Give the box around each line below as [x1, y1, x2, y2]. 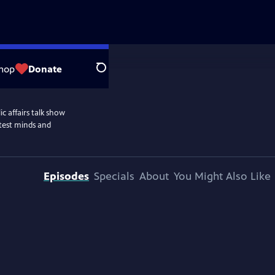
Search [96, 68, 126, 80]
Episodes [44, 169, 89, 183]
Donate [28, 63, 62, 75]
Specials [94, 169, 134, 183]
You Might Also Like [174, 169, 271, 183]
